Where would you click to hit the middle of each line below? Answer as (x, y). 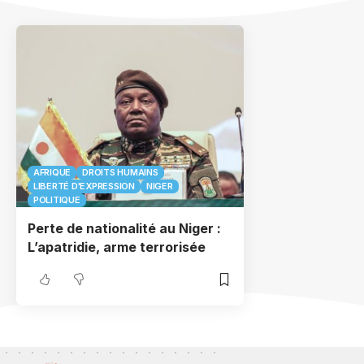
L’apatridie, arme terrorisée (117, 247)
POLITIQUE (57, 200)
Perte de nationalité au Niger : (124, 228)
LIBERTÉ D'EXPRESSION (84, 186)
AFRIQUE (52, 172)
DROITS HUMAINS (120, 172)
